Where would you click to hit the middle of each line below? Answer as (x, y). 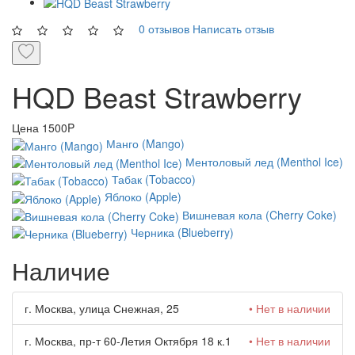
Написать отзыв (233, 29)
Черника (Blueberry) (182, 232)
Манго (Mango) (145, 144)
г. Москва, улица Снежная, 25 (102, 309)
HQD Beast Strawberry (157, 97)
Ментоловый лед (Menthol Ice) (264, 161)
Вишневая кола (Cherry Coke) (260, 214)
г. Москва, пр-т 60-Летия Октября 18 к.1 (128, 341)
